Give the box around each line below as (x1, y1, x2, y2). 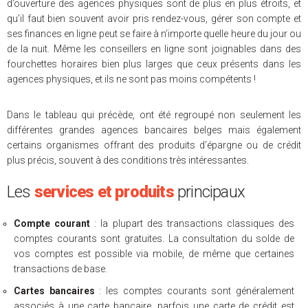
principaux (173, 182, 245, 201)
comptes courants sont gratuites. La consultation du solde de (14, 233, 294, 244)
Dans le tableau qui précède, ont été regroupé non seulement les (7, 109, 301, 120)
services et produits (34, 182, 174, 201)
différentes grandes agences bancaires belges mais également (7, 124, 301, 135)
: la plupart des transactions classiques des (90, 218, 294, 229)
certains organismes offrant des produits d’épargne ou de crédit (7, 140, 301, 151)
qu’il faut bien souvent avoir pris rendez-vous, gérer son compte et (7, 13, 301, 24)
